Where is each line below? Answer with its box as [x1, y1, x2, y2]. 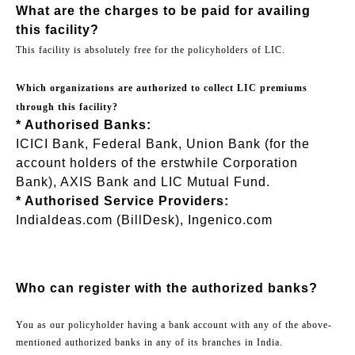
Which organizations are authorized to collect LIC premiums [16, 82, 307, 94]
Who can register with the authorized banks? [16, 281, 318, 295]
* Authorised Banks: [16, 117, 151, 132]
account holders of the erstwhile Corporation [16, 155, 298, 170]
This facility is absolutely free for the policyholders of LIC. [16, 44, 285, 55]
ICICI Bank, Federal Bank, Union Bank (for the [16, 136, 310, 151]
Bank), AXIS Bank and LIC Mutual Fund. [16, 174, 270, 189]
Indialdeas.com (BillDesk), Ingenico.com [16, 212, 273, 227]
